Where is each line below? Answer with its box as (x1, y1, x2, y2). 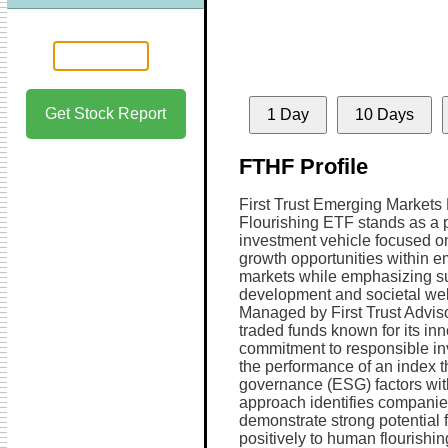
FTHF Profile (238, 154, 368, 179)
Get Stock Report (45, 105, 166, 122)
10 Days (354, 106, 414, 123)
